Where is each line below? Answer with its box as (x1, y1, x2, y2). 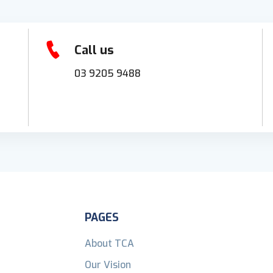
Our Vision (85, 258, 131, 271)
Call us (74, 41, 114, 58)
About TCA (85, 236, 134, 250)
